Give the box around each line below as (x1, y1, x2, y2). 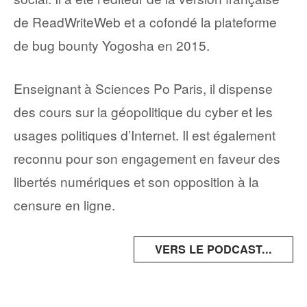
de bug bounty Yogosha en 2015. (14, 36, 210, 55)
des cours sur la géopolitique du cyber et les (14, 102, 273, 121)
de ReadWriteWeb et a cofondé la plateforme (14, 12, 277, 32)
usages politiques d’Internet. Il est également (14, 125, 275, 145)
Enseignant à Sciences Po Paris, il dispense (14, 79, 273, 98)
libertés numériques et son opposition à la (14, 172, 259, 191)
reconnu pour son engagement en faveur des (14, 149, 280, 168)
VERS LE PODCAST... (155, 241, 272, 257)
